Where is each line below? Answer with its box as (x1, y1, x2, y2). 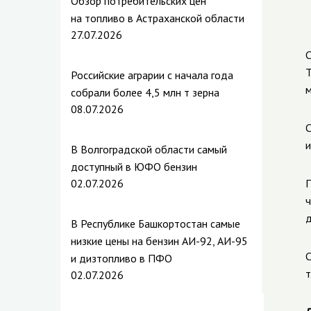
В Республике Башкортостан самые (71, 217, 240, 230)
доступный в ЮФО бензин (71, 160, 197, 174)
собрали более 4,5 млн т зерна (71, 85, 219, 99)
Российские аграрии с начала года (71, 68, 233, 82)
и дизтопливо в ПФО (71, 251, 172, 265)
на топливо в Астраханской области (71, 11, 244, 25)
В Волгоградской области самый (71, 142, 227, 156)
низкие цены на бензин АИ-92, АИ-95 (71, 234, 248, 248)
